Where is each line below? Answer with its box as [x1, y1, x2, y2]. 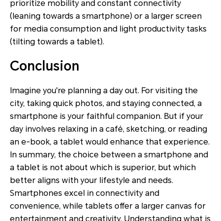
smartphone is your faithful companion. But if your [10, 111, 203, 121]
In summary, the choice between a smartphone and [10, 149, 208, 159]
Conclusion [10, 58, 79, 74]
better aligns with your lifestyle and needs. [10, 175, 173, 185]
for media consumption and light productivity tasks [10, 24, 207, 34]
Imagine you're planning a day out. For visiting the [10, 85, 198, 95]
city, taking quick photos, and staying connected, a [10, 98, 202, 108]
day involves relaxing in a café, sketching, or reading [10, 124, 207, 134]
